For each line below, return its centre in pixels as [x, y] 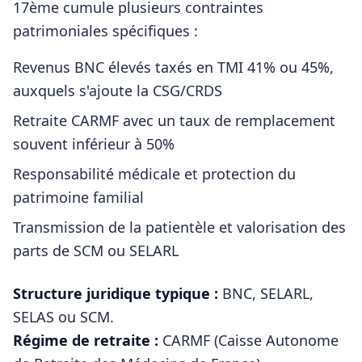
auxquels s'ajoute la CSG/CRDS [118, 90]
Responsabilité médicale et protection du [154, 174]
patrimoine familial [78, 197]
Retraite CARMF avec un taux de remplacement [174, 120]
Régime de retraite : [86, 340]
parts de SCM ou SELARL [96, 250]
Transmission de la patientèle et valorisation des [179, 227]
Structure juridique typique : [116, 293]
